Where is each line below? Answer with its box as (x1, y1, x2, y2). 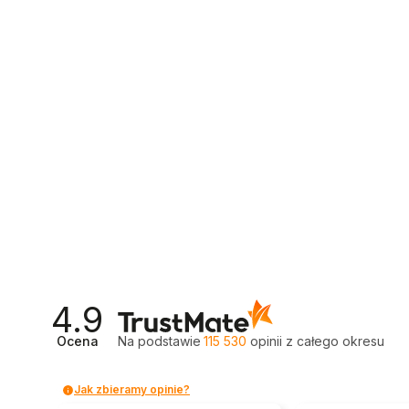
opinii (246, 333, 287, 349)
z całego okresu (286, 333, 385, 349)
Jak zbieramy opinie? (74, 383, 190, 396)
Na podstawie (118, 333, 202, 349)
